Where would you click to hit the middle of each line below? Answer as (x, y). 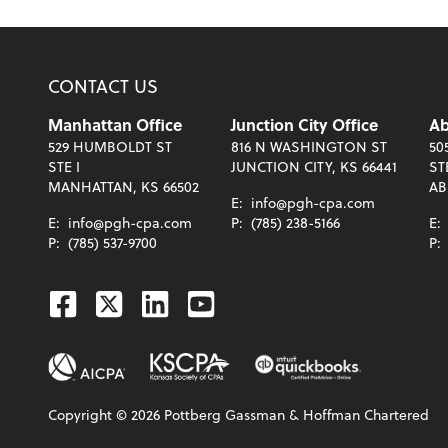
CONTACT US (103, 86)
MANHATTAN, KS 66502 (123, 187)
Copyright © (89, 414)
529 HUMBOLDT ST (110, 147)
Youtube (242, 302)
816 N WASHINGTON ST (309, 147)
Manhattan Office (115, 125)
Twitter (139, 302)
